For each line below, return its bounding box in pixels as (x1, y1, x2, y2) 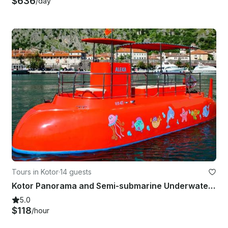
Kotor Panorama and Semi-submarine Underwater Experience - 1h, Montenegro (208, 180, 215, 191)
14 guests (60, 167, 92, 176)
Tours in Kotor (12, 167, 59, 176)
